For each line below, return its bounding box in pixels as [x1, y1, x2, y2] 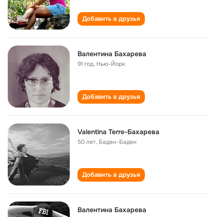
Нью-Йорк [96, 60, 125, 68]
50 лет [77, 138, 96, 146]
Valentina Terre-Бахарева [77, 127, 159, 136]
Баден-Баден [99, 138, 137, 146]
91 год [77, 60, 93, 68]
